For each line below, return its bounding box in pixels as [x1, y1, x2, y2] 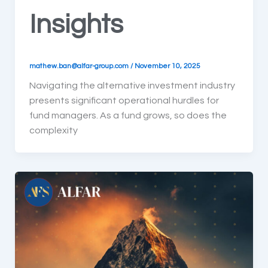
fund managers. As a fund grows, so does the [29, 110, 227, 120]
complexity [29, 125, 78, 135]
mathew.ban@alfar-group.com [29, 62, 130, 69]
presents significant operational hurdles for [29, 95, 219, 105]
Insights [29, 11, 123, 39]
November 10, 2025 [134, 62, 200, 69]
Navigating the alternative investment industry [29, 80, 235, 90]
